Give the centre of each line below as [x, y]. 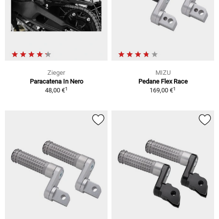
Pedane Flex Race [163, 82]
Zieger [56, 73]
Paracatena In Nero [56, 82]
